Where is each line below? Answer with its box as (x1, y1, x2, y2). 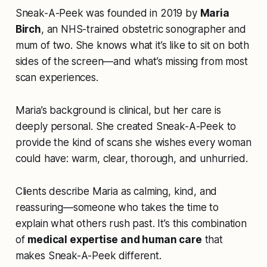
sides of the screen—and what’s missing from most (15, 55, 248, 68)
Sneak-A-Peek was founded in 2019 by (15, 7, 200, 20)
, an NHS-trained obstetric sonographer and (41, 23, 246, 36)
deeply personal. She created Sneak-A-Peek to (15, 120, 237, 133)
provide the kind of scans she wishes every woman (15, 136, 252, 149)
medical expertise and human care (27, 234, 202, 246)
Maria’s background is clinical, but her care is (15, 104, 221, 117)
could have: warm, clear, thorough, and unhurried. (15, 153, 248, 165)
